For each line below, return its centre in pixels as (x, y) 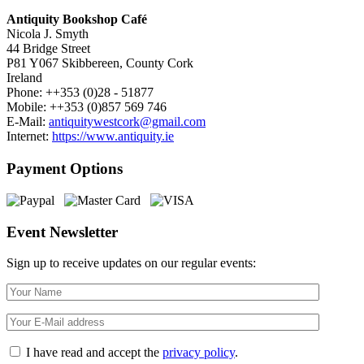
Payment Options (65, 169)
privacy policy (199, 353)
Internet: (29, 136)
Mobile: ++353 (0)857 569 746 (87, 107)
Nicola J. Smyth (48, 34)
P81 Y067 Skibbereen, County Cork (100, 63)
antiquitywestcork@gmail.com (127, 122)
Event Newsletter (62, 232)
